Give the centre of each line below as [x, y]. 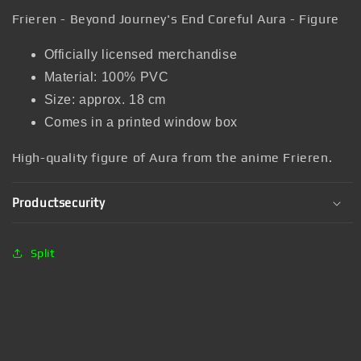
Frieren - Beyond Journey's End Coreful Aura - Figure [175, 19]
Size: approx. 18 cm [105, 100]
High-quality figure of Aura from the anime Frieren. [172, 158]
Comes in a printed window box [141, 122]
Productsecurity [58, 203]
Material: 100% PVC [106, 77]
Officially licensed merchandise [141, 54]
